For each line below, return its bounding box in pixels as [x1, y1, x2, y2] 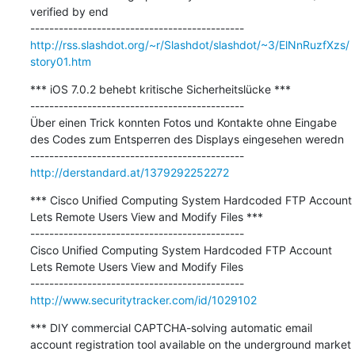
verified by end [29, 4, 109, 18]
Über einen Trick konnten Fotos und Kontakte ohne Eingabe [29, 115, 337, 129]
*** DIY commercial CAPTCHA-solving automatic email [29, 320, 312, 334]
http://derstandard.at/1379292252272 [29, 165, 229, 179]
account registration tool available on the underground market [29, 337, 351, 351]
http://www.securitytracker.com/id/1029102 [29, 292, 257, 307]
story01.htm [29, 54, 91, 68]
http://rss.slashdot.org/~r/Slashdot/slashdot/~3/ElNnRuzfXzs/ [29, 37, 349, 52]
